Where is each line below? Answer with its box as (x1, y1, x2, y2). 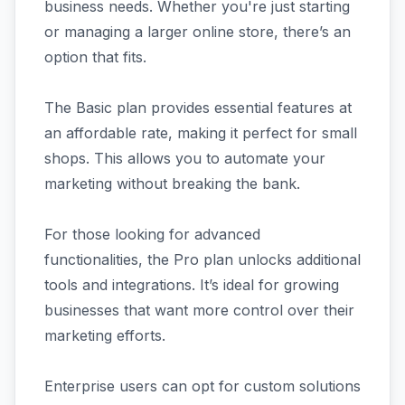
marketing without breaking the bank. (44, 174, 300, 193)
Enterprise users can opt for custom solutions (44, 376, 361, 395)
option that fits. (44, 47, 146, 66)
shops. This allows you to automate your (44, 148, 325, 167)
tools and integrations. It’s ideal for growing (44, 275, 339, 294)
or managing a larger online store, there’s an (44, 22, 351, 41)
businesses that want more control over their (44, 300, 354, 319)
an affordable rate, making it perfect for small (44, 123, 357, 142)
